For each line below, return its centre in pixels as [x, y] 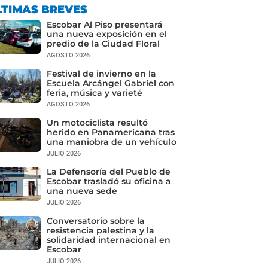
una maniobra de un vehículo [111, 142]
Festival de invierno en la [101, 74]
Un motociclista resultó [97, 123]
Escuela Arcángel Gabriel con [110, 83]
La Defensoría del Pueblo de [108, 172]
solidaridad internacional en [108, 240]
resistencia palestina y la [100, 231]
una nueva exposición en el [106, 34]
